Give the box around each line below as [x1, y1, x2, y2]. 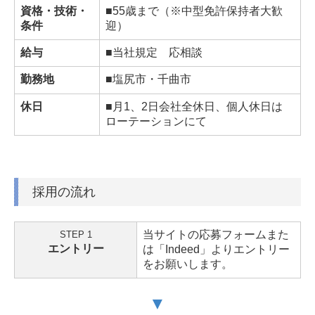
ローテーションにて [105, 115, 207, 127]
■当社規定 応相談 [105, 46, 202, 58]
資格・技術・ [20, 4, 88, 17]
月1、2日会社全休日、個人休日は [112, 100, 283, 112]
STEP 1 [59, 229, 92, 240]
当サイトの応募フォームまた [143, 228, 289, 240]
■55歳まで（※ [105, 4, 181, 17]
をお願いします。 [143, 257, 233, 270]
